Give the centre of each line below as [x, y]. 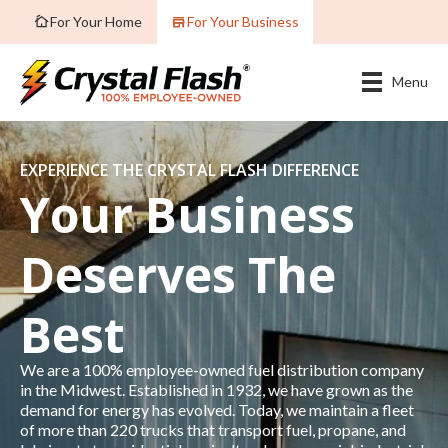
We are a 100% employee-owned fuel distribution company [222, 369]
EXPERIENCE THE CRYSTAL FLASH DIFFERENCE [189, 169]
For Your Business [243, 21]
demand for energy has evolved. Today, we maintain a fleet [217, 409]
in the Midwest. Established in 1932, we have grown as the [216, 389]
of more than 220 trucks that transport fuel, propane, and [213, 429]
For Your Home [96, 21]
